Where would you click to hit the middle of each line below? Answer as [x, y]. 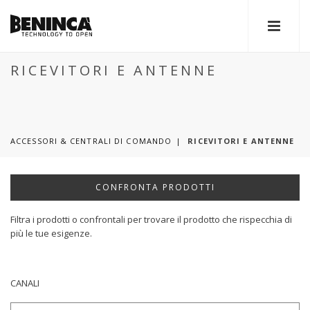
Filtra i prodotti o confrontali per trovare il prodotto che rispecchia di [151, 219]
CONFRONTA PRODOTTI [155, 187]
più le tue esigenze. [51, 233]
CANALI [25, 283]
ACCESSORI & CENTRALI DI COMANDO [91, 141]
